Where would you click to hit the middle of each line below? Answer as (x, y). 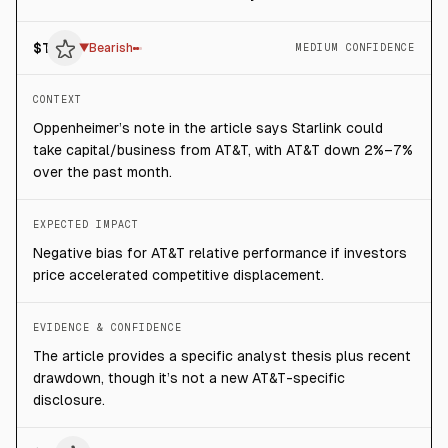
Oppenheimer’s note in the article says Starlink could (208, 128)
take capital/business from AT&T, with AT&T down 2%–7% (223, 150)
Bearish (111, 48)
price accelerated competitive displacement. (178, 275)
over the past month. (102, 172)
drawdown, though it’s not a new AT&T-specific (189, 378)
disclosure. (69, 400)
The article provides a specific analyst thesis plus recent (222, 356)
